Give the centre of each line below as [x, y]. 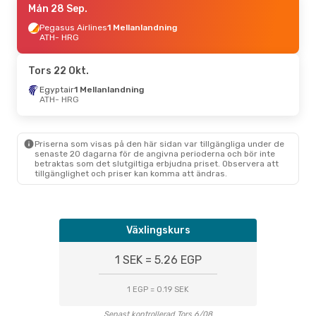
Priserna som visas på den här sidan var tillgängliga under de [159, 144]
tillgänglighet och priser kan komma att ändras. [131, 173]
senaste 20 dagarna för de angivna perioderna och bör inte [155, 153]
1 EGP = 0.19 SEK [158, 289]
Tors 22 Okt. [59, 71]
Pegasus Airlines [73, 27]
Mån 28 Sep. [58, 8]
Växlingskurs [158, 230]
